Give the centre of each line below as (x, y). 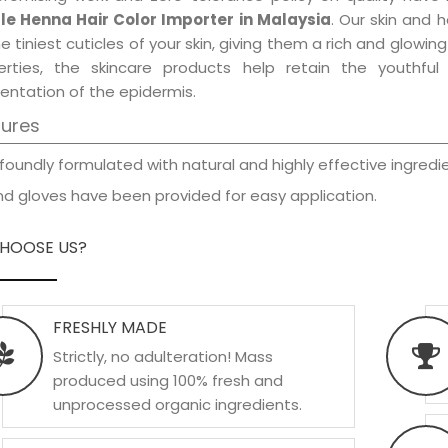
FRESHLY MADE (109, 327)
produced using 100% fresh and (167, 380)
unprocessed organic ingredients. (177, 404)
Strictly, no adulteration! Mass (162, 356)
